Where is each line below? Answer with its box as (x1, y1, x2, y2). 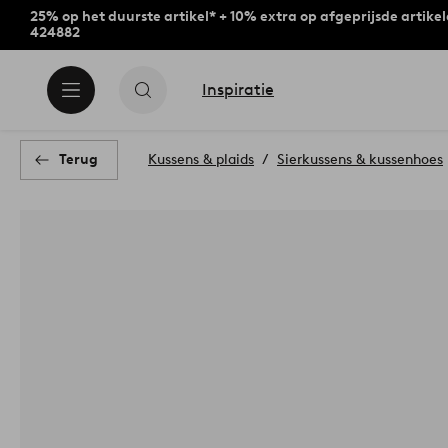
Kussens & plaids (148, 151, 254, 168)
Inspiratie (202, 80, 274, 99)
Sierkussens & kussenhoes (277, 151, 443, 168)
